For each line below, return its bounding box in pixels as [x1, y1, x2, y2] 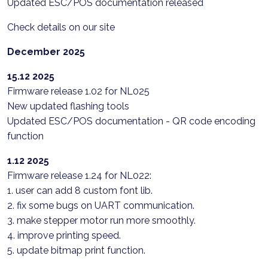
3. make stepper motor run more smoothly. [7, 215, 196, 226]
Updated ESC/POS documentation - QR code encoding [7, 115, 255, 127]
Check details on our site [7, 22, 115, 33]
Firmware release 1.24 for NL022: [7, 170, 151, 181]
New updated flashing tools [7, 100, 129, 112]
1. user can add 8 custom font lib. [7, 185, 153, 196]
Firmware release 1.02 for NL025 [7, 86, 150, 97]
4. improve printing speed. [7, 230, 121, 241]
